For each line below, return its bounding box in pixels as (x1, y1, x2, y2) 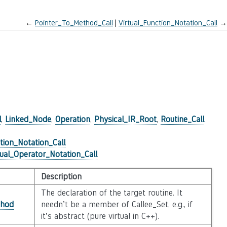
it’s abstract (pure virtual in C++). (41, 211, 159, 221)
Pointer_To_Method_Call (35, 18, 113, 27)
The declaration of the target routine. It (41, 188, 182, 198)
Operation (55, 115, 90, 124)
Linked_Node (5, 115, 51, 124)
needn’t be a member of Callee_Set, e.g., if (41, 200, 193, 209)
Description (41, 172, 82, 181)
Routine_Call (160, 115, 204, 124)
